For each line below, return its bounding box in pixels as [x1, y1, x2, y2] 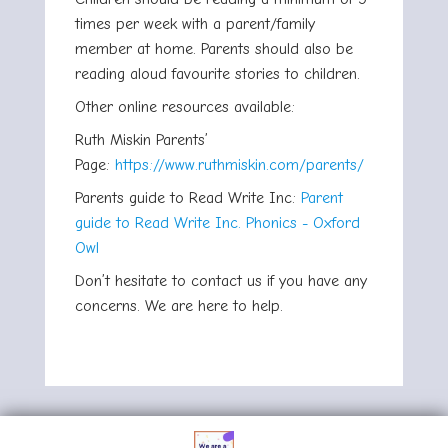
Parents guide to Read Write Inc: [75, 189, 301, 208]
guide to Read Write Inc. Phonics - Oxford [75, 214, 360, 233]
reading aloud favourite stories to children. [75, 65, 365, 84]
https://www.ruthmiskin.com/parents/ [115, 156, 364, 175]
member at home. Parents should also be [75, 40, 353, 59]
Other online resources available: [75, 98, 295, 117]
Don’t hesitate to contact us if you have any [75, 272, 367, 291]
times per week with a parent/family [75, 15, 315, 34]
